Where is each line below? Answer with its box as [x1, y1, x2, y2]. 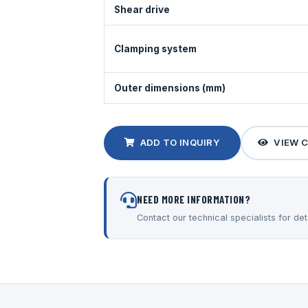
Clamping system [113, 43, 197, 54]
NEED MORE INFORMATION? [137, 192, 250, 206]
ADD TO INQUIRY [140, 137, 220, 148]
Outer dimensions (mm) [113, 82, 225, 93]
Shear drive [113, 3, 170, 15]
